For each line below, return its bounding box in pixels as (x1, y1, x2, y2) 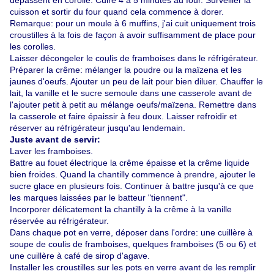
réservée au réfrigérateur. (10, 216, 109, 226)
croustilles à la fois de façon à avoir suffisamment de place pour (10, 30, 256, 40)
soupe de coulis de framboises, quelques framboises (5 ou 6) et (10, 239, 256, 250)
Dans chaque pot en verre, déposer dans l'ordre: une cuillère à (10, 228, 253, 238)
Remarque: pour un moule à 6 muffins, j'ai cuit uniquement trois (10, 18, 256, 29)
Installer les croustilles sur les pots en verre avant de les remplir (10, 262, 256, 273)
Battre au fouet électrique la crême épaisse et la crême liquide (10, 158, 250, 168)
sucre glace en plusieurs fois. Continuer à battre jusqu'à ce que (10, 181, 254, 191)
